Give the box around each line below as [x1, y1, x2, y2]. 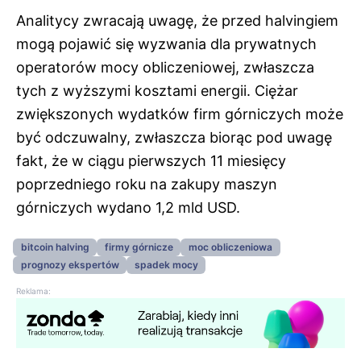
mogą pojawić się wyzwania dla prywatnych [16, 35, 317, 52]
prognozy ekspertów [20, 259, 119, 272]
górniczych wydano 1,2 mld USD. [16, 198, 240, 216]
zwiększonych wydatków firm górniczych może [16, 105, 343, 122]
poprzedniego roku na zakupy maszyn [16, 175, 277, 193]
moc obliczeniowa [188, 240, 272, 253]
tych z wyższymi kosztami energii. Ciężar [16, 81, 298, 99]
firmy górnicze [104, 240, 173, 253]
